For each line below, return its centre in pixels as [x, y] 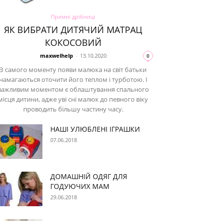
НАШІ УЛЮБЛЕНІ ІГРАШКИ [95, 129]
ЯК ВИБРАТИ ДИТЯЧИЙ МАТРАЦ [73, 30]
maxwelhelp [56, 55]
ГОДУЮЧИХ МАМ [80, 186]
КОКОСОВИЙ [73, 42]
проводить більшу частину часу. [73, 109]
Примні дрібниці [73, 17]
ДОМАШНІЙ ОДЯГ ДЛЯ [89, 176]
